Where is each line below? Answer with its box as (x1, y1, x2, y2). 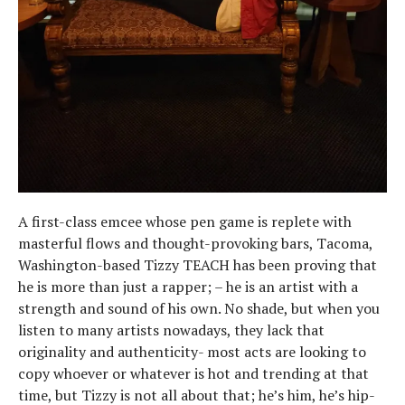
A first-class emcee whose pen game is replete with (18, 212, 352, 231)
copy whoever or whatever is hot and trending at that (18, 363, 369, 383)
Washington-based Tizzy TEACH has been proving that (18, 255, 377, 275)
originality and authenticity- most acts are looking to (18, 342, 366, 362)
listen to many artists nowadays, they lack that (18, 320, 325, 340)
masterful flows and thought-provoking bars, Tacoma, (18, 233, 372, 253)
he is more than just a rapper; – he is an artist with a (18, 277, 358, 297)
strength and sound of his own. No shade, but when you (18, 298, 380, 318)
